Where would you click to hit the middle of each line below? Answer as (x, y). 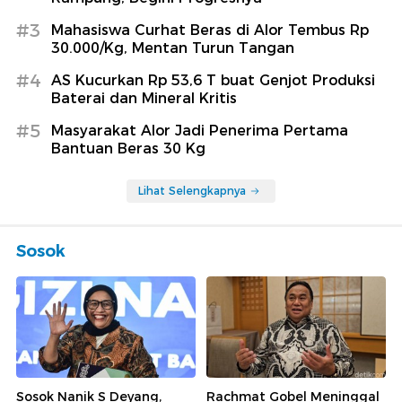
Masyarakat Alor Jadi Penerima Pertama (200, 131)
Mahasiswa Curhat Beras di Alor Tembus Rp (210, 31)
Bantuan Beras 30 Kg (128, 149)
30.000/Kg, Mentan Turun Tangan (173, 48)
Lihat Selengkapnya (192, 191)
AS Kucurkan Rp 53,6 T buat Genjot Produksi (213, 81)
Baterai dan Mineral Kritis (144, 99)
